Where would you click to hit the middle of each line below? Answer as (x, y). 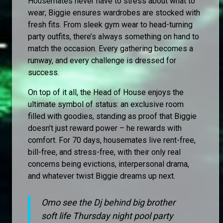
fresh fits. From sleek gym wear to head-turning (110, 24)
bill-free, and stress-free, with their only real (104, 152)
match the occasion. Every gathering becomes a (111, 48)
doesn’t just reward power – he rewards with (105, 128)
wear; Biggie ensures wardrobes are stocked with (114, 12)
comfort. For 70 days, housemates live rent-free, (112, 140)
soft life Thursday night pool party (107, 216)
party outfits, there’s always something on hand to (113, 36)
